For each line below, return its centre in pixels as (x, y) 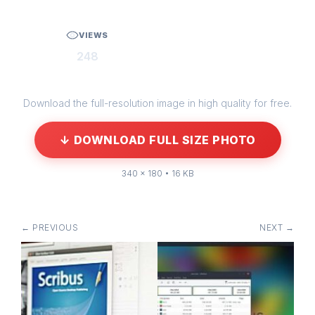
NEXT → (277, 227)
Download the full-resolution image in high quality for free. (157, 103)
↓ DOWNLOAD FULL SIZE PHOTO (157, 140)
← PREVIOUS (50, 227)
